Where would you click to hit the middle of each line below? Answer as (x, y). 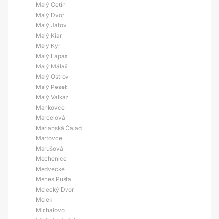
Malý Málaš (52, 66)
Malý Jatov (51, 25)
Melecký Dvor (55, 189)
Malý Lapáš (52, 56)
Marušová (49, 148)
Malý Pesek (52, 87)
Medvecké (50, 169)
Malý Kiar (49, 35)
